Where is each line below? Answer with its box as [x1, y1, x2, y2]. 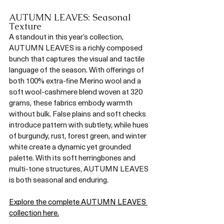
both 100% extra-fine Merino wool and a [9, 74, 142, 86]
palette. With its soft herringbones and [9, 151, 137, 163]
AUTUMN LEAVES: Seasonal [9, 11, 133, 23]
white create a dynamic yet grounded [9, 140, 132, 152]
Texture [9, 20, 41, 32]
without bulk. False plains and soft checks [9, 107, 147, 119]
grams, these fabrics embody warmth [9, 96, 134, 108]
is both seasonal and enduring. [9, 173, 108, 185]
